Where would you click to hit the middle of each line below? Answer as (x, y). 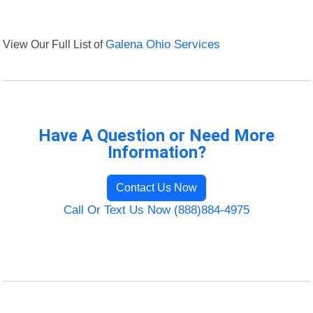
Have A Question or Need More (156, 136)
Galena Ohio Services (163, 45)
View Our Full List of (54, 44)
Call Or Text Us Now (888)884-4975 (156, 210)
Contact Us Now (156, 188)
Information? (156, 153)
